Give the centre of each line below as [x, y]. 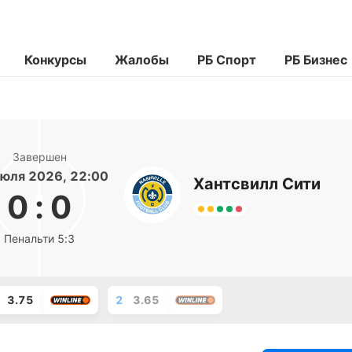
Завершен [39, 157]
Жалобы [142, 60]
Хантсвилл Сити [257, 184]
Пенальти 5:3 [39, 238]
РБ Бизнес [316, 60]
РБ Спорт [227, 60]
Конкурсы [55, 60]
